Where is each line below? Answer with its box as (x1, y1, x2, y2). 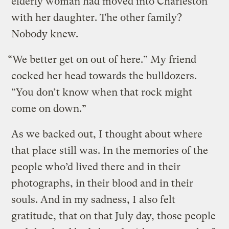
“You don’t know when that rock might (11, 86, 193, 98)
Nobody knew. (11, 28, 79, 40)
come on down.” (11, 102, 89, 114)
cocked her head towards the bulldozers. (11, 70, 197, 82)
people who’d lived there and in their (11, 161, 181, 173)
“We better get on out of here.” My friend (8, 53, 197, 65)
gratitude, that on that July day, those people (11, 210, 216, 222)
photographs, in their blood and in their (11, 177, 194, 189)
